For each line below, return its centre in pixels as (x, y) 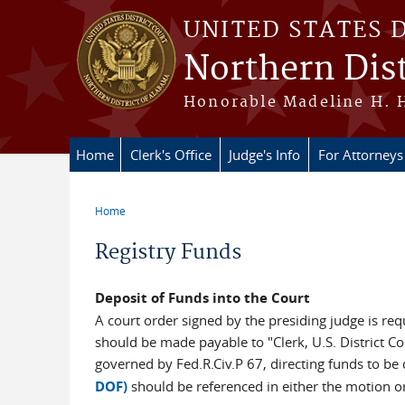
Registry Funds (168, 252)
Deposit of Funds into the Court (202, 298)
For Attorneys (360, 155)
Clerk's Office (170, 155)
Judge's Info (264, 155)
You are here (145, 225)
